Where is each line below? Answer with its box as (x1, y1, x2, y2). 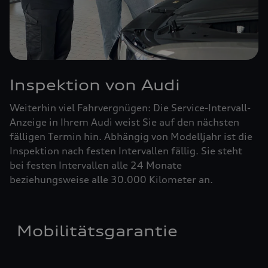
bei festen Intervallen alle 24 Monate (10, 159, 182, 172)
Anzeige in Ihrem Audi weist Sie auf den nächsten (10, 116, 239, 129)
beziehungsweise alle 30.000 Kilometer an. (10, 173, 213, 186)
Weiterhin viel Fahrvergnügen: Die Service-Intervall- (10, 102, 251, 114)
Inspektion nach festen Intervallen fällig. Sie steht (10, 145, 242, 157)
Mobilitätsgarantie (17, 222, 178, 240)
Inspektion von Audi (10, 76, 180, 95)
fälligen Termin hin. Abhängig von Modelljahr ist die (10, 130, 252, 143)
